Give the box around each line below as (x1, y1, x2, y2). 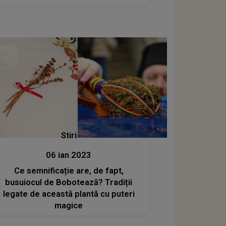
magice (54, 201, 83, 211)
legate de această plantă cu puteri (3, 189, 135, 199)
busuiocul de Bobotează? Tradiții (5, 178, 133, 188)
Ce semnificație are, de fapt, (14, 166, 124, 176)
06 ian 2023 (46, 150, 92, 160)
